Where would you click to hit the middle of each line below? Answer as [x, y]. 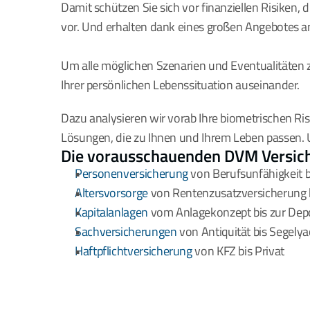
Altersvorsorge [111, 193]
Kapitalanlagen [111, 212]
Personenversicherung [131, 174]
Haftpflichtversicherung [134, 251]
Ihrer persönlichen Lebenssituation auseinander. [182, 85]
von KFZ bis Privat [238, 251]
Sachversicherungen [126, 232]
